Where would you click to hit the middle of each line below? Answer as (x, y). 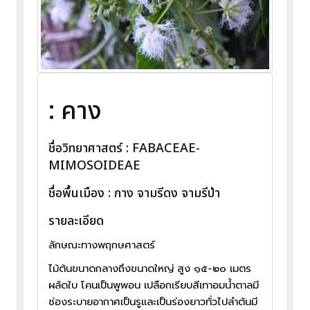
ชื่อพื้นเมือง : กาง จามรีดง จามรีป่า (134, 193)
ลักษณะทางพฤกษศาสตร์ (102, 245)
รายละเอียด (76, 221)
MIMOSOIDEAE (94, 165)
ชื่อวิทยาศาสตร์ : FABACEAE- (124, 148)
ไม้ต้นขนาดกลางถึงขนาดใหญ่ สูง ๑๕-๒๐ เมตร (150, 268)
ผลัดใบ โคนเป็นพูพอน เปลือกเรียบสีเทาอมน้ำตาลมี (154, 285)
